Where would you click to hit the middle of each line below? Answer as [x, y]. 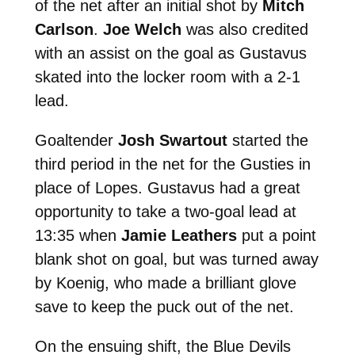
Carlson [64, 29]
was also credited [244, 29]
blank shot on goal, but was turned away [176, 259]
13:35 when [78, 235]
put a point [276, 235]
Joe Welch [142, 29]
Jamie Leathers [179, 235]
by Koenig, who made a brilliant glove [165, 282]
